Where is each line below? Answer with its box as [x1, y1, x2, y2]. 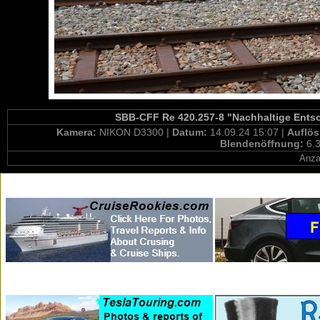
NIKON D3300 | [99, 126, 172, 138]
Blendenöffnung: [219, 138, 306, 149]
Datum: [172, 126, 210, 138]
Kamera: [56, 126, 99, 138]
